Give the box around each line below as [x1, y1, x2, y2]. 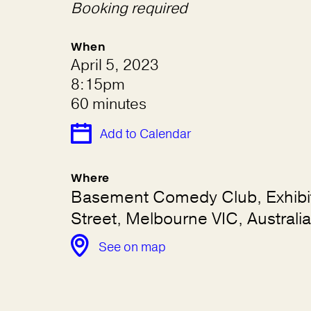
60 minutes [71, 94, 146, 115]
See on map [99, 239, 166, 255]
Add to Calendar [100, 126, 191, 142]
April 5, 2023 [71, 55, 159, 76]
